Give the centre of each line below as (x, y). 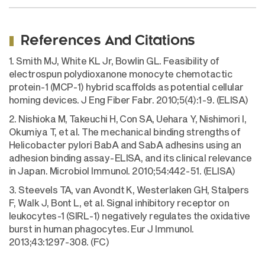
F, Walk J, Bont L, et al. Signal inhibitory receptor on (119, 203)
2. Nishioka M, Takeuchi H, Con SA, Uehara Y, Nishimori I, (128, 119)
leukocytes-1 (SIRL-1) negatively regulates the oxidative (130, 216)
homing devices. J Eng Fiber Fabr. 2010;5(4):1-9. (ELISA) (129, 100)
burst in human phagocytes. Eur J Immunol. (101, 229)
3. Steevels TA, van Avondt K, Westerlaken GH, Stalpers (129, 190)
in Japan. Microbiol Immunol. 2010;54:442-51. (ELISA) (122, 171)
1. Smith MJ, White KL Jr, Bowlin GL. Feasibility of (114, 61)
